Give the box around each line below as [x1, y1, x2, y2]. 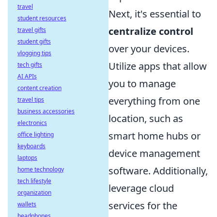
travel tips [17, 95, 44, 104]
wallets [17, 200, 36, 208]
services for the [108, 199, 177, 213]
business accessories [17, 107, 75, 115]
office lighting [17, 130, 54, 139]
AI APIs [17, 72, 37, 80]
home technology [17, 165, 64, 173]
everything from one [108, 94, 200, 108]
